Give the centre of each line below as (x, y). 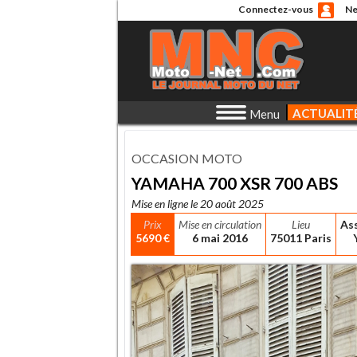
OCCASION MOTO (187, 159)
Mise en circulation (220, 225)
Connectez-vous (275, 10)
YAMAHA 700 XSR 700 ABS (235, 183)
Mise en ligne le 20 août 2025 (198, 204)
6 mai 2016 (220, 238)
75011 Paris (301, 238)
